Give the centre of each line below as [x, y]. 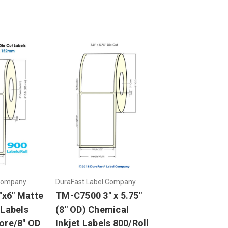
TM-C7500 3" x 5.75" [99, 195]
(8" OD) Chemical [92, 209]
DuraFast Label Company [96, 181]
